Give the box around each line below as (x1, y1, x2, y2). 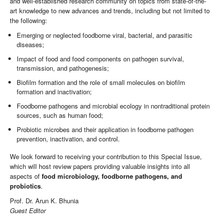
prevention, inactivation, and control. (17, 134, 120, 144)
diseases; (17, 40, 45, 50)
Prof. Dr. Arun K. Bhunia (10, 195, 79, 205)
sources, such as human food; (17, 110, 104, 120)
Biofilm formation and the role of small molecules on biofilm (17, 78, 186, 87)
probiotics (10, 181, 41, 191)
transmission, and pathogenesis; (17, 63, 110, 73)
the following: (10, 16, 47, 26)
